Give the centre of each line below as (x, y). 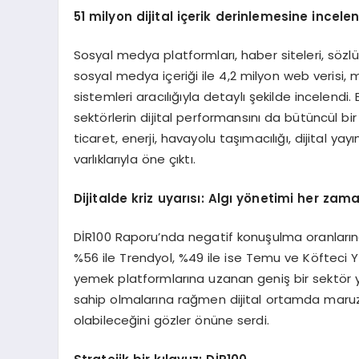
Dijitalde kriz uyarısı (137, 198)
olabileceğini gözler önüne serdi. (171, 321)
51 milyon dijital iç (130, 16)
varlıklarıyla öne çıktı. (134, 159)
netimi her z (290, 198)
